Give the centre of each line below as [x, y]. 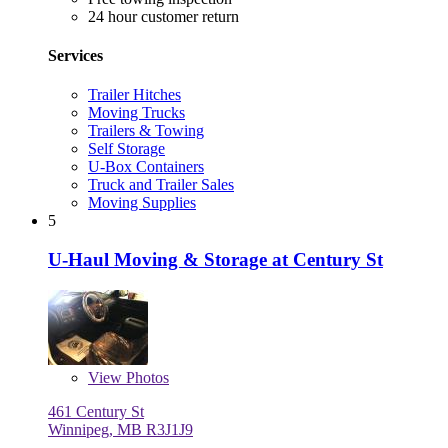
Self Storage [126, 149]
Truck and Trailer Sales [161, 185]
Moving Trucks [136, 113]
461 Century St [96, 411]
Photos [145, 377]
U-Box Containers [146, 167]
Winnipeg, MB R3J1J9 [120, 429]
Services [75, 55]
